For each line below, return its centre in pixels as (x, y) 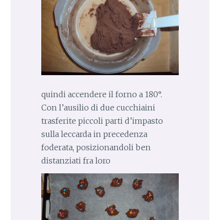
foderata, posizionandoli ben (96, 147)
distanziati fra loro (76, 160)
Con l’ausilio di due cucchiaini (98, 107)
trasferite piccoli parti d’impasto (102, 121)
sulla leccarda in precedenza (94, 134)
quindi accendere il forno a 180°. (101, 94)
